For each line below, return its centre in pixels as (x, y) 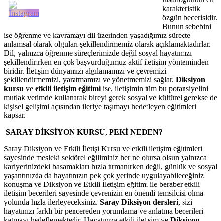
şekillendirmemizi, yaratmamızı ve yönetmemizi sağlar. (90, 79)
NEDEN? (147, 132)
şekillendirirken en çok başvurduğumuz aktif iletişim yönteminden (106, 62)
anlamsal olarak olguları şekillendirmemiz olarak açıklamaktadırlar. (107, 44)
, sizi (185, 202)
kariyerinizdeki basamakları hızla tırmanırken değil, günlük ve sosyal (110, 166)
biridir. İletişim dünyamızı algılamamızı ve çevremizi (85, 71)
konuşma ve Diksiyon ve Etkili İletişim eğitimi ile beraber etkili (102, 184)
